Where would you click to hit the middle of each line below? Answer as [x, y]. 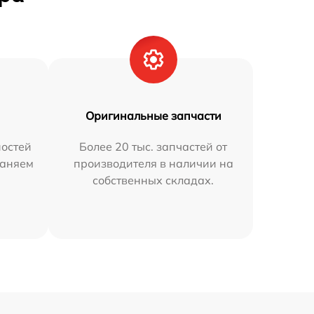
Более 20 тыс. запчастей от [153, 147]
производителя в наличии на [153, 164]
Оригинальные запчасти [153, 116]
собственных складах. [153, 180]
